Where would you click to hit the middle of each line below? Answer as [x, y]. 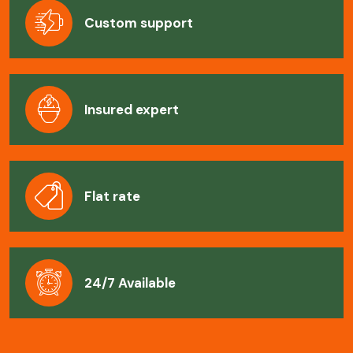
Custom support [139, 23]
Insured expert [132, 110]
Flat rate [112, 197]
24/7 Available [130, 283]
